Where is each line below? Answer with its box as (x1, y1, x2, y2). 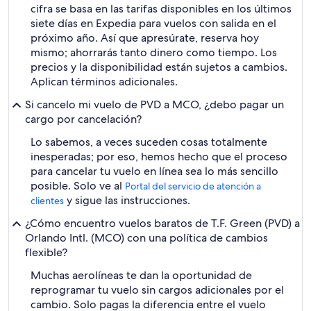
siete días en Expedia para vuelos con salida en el (31, 16, 276, 31)
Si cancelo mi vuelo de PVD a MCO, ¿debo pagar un (25, 97, 284, 112)
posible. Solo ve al (31, 178, 125, 193)
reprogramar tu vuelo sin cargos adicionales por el (31, 283, 284, 297)
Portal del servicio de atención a (125, 180, 261, 192)
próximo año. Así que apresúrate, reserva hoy (31, 31, 259, 45)
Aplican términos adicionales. (31, 74, 178, 89)
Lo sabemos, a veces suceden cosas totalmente (31, 135, 267, 149)
